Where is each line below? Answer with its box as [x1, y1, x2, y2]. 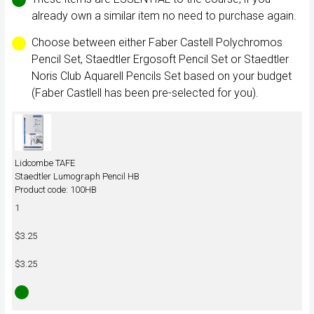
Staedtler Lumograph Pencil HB [15, 170, 140, 182]
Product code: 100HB [15, 184, 97, 195]
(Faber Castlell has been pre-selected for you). [31, 86, 259, 100]
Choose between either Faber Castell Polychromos [31, 36, 282, 49]
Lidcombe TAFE [15, 157, 76, 168]
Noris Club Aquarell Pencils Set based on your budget [31, 69, 292, 83]
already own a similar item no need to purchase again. [31, 9, 296, 23]
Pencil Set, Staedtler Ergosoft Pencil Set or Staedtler [31, 53, 289, 66]
